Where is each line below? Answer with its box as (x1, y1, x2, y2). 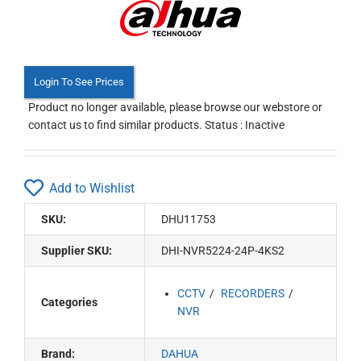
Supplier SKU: (41, 244, 112, 257)
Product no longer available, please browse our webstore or (28, 101, 322, 114)
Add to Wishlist (49, 180, 135, 196)
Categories (41, 296, 98, 309)
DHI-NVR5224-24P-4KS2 (161, 244, 285, 257)
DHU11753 (161, 213, 217, 226)
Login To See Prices (34, 76, 124, 88)
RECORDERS (221, 287, 285, 300)
